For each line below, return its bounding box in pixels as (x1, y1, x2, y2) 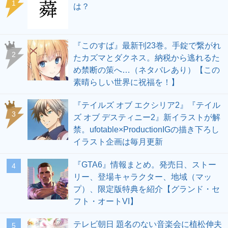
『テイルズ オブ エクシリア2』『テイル (73, 101, 220, 110)
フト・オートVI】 (73, 197, 138, 206)
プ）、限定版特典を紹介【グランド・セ (73, 185, 220, 194)
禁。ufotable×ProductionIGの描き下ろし (73, 125, 219, 134)
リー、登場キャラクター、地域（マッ (73, 173, 212, 182)
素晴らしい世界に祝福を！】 (73, 78, 179, 87)
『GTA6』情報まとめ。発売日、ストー (73, 160, 216, 169)
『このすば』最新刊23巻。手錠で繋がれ (73, 41, 221, 50)
